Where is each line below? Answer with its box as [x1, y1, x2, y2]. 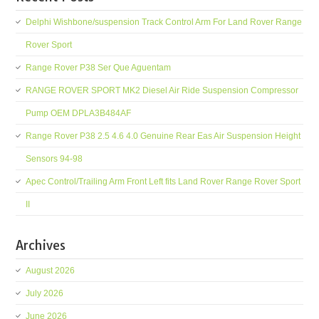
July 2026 [26, 288, 64, 298]
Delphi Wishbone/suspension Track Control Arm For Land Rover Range [26, 17, 303, 27]
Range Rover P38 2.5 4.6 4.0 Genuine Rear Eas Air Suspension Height [26, 131, 301, 141]
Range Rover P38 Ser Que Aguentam [26, 63, 172, 73]
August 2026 [26, 266, 75, 276]
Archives [16, 237, 66, 253]
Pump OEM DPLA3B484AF [26, 108, 132, 118]
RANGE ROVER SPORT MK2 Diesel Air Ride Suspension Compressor [26, 85, 299, 95]
